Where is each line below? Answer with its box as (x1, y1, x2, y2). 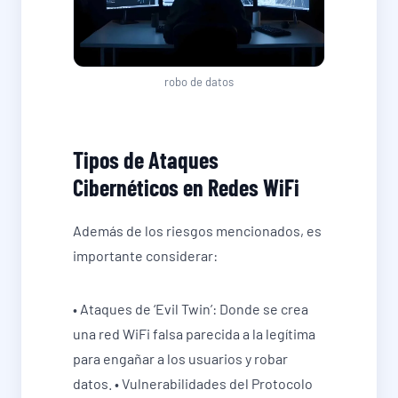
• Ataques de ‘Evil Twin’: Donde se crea (73, 300, 308, 318)
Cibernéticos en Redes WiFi (73, 173, 299, 202)
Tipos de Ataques (73, 146, 219, 174)
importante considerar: (73, 247, 218, 265)
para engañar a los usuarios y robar (73, 350, 288, 368)
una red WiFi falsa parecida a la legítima (73, 325, 315, 343)
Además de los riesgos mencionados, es (73, 222, 322, 240)
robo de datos (164, 75, 234, 90)
